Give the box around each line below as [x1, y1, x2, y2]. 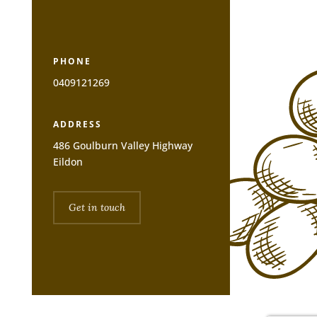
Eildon [52, 155, 83, 169]
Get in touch [68, 201, 125, 214]
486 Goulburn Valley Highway [52, 139, 192, 153]
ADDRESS [52, 118, 102, 131]
